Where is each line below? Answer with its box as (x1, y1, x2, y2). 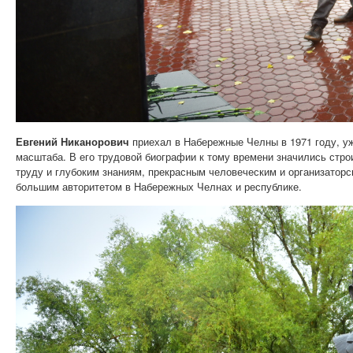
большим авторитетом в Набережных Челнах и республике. (16, 178, 302, 194)
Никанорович (61, 133, 129, 149)
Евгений (16, 133, 58, 149)
